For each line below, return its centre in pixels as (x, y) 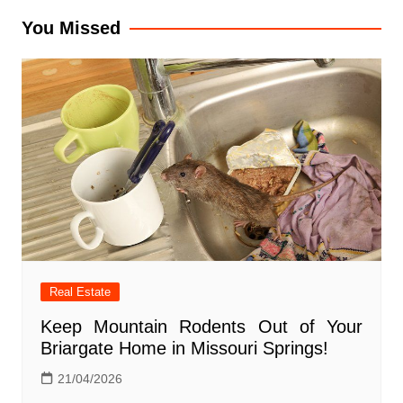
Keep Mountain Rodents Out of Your (201, 327)
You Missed (71, 28)
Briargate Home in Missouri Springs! (184, 349)
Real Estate (80, 292)
